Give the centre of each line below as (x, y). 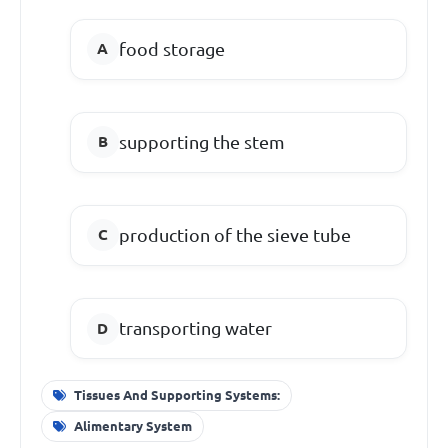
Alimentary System (132, 426)
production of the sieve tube (234, 234)
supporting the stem (201, 141)
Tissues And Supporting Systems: (176, 394)
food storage (171, 48)
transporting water (195, 328)
